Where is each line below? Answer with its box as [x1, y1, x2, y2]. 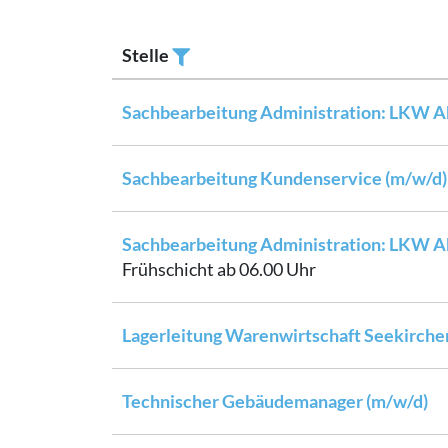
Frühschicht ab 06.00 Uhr [122, 257, 316, 280]
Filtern [180, 75, 233, 98]
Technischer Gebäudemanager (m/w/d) [122, 389, 428, 412]
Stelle [122, 43, 169, 66]
